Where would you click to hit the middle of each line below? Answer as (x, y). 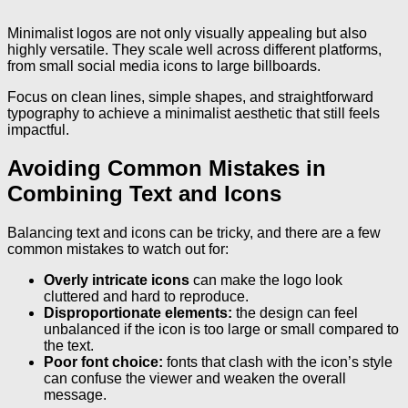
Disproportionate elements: (138, 313)
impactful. (38, 129)
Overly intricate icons (117, 280)
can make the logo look (266, 280)
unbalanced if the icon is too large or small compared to (221, 330)
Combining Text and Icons (144, 194)
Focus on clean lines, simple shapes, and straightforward (190, 97)
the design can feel (295, 313)
